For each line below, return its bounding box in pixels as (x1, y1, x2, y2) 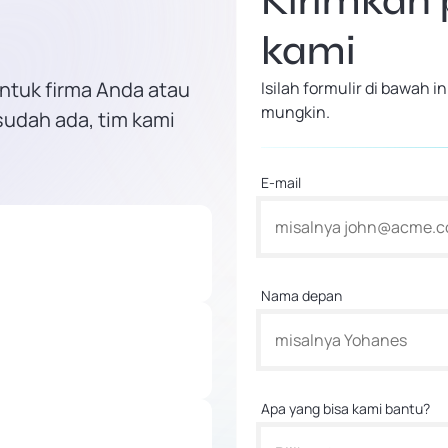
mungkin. (261, 101, 330, 123)
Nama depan (261, 286, 342, 305)
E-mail (261, 173, 301, 192)
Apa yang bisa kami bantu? (261, 399, 430, 418)
